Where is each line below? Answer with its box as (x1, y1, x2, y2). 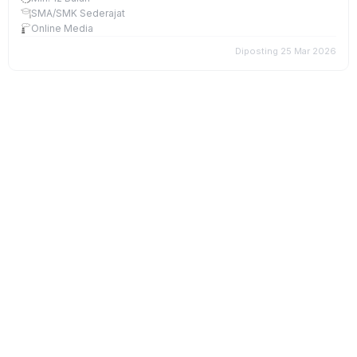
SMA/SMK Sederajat (31, 7, 125, 19)
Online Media (31, 22, 93, 34)
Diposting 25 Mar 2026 (235, 45, 336, 57)
